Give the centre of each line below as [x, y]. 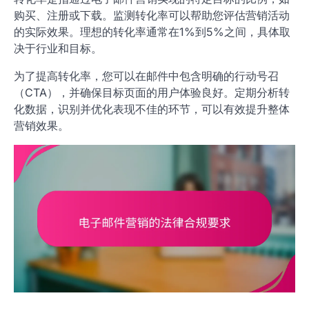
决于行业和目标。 [58, 49]
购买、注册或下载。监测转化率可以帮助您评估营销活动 [152, 16]
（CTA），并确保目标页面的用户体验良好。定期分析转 [152, 93]
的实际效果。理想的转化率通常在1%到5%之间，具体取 [152, 32]
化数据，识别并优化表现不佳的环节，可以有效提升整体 [152, 109]
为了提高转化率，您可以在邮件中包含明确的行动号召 [146, 76]
